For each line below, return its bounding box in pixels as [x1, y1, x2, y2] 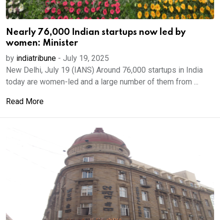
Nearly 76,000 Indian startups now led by [6, 28, 186, 37]
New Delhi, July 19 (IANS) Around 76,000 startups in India [6, 65, 203, 75]
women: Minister [6, 39, 78, 48]
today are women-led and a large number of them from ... [6, 77, 198, 86]
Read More [6, 97, 44, 106]
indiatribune [16, 54, 56, 63]
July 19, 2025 [63, 54, 109, 63]
